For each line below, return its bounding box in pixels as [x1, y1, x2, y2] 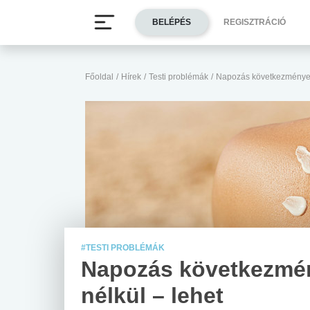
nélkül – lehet [81, 282, 224, 308]
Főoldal [85, 72, 113, 82]
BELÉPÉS [152, 17, 191, 28]
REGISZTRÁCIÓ [224, 17, 286, 28]
